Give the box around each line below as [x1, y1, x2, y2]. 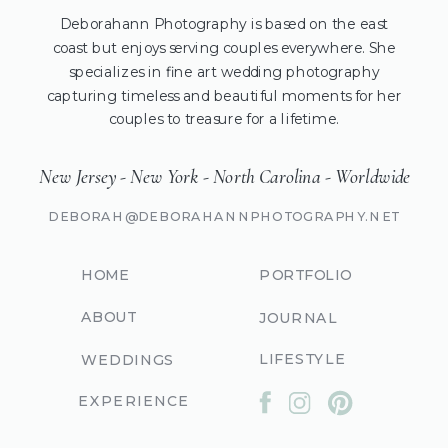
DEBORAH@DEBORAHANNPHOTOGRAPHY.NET [48, 208, 400, 224]
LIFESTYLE [259, 349, 346, 369]
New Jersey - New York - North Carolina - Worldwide [39, 165, 411, 189]
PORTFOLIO [259, 265, 352, 285]
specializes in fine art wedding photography [69, 62, 379, 82]
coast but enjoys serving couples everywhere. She [52, 39, 396, 58]
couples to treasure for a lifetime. [109, 110, 339, 129]
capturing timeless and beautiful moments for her [46, 86, 402, 105]
